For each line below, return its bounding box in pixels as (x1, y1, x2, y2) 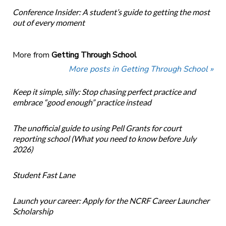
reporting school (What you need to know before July (12, 134, 196, 144)
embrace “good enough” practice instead (12, 97, 151, 107)
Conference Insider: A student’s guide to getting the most (12, 7, 210, 17)
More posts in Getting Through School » (69, 64, 214, 75)
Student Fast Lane (12, 170, 75, 180)
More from (12, 49, 51, 61)
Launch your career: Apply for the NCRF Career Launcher (12, 196, 209, 206)
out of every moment (12, 18, 85, 28)
